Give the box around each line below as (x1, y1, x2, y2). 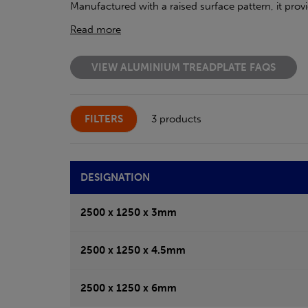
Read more (70, 23, 121, 36)
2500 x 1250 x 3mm (80, 206, 177, 219)
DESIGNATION (80, 171, 150, 184)
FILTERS (85, 113, 123, 126)
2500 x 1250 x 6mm (80, 282, 177, 295)
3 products (151, 113, 201, 126)
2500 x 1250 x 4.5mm (80, 244, 186, 257)
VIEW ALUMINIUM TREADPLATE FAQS (91, 61, 276, 74)
